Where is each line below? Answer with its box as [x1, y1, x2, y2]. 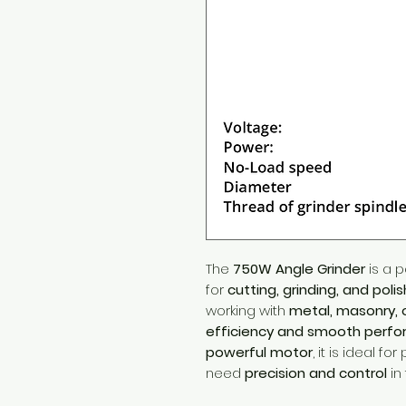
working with [206, 301, 289, 320]
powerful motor [206, 343, 313, 362]
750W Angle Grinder [233, 259, 365, 278]
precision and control [245, 363, 387, 382]
